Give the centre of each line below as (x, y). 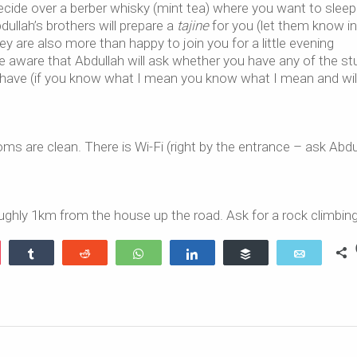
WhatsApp (181, 253)
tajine (193, 25)
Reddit (118, 253)
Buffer (278, 253)
